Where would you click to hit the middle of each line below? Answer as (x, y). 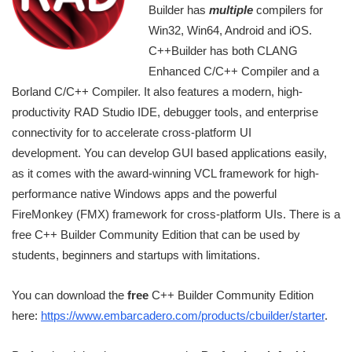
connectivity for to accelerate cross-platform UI (132, 132)
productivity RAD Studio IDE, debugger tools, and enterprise (165, 112)
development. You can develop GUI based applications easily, (169, 152)
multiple (231, 9)
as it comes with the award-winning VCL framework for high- (165, 173)
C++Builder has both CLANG (223, 50)
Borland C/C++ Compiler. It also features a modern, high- (157, 91)
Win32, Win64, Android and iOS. (230, 30)
